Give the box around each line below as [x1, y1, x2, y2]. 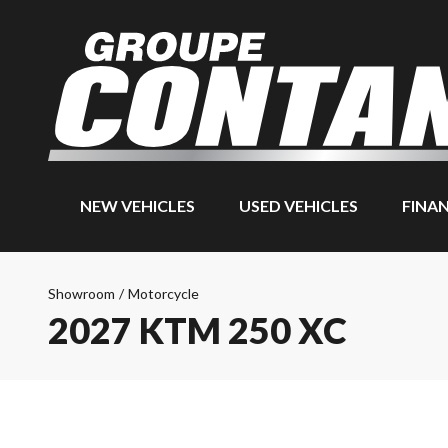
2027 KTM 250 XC [48, 308, 347, 352]
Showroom [48, 285, 115, 302]
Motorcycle [128, 285, 199, 302]
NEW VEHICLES [80, 196, 195, 215]
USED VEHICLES [238, 196, 358, 215]
